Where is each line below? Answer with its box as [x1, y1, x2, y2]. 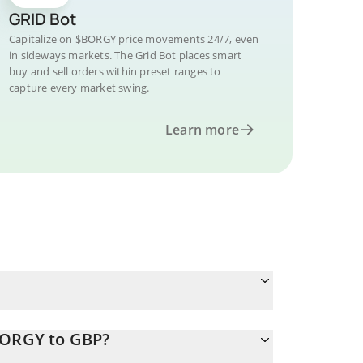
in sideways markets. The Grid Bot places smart [9, 48, 242, 62]
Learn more [165, 121, 239, 139]
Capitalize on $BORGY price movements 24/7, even [9, 32, 259, 46]
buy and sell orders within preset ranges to [9, 64, 221, 79]
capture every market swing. [9, 80, 150, 95]
